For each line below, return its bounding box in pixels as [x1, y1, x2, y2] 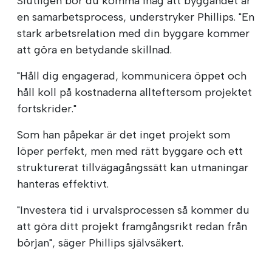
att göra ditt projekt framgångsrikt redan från [17, 220, 247, 234]
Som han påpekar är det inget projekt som [17, 128, 230, 142]
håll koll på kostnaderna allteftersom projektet [17, 86, 252, 100]
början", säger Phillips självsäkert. [17, 236, 183, 250]
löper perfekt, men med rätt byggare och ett [17, 144, 243, 158]
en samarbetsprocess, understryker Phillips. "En [17, 10, 254, 24]
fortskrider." [17, 102, 76, 116]
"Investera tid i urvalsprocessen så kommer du [17, 203, 250, 217]
